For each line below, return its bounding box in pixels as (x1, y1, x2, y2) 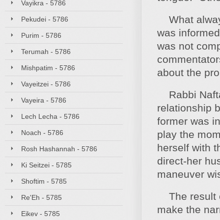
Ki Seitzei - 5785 (21, 161, 72, 169)
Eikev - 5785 (21, 210, 60, 218)
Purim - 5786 (21, 31, 61, 39)
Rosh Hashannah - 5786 (21, 145, 97, 153)
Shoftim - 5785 (21, 177, 67, 185)
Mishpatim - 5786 (21, 64, 75, 72)
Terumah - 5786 (21, 48, 71, 55)
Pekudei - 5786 (21, 15, 68, 23)
